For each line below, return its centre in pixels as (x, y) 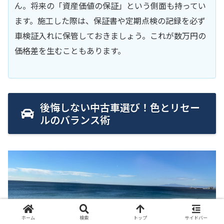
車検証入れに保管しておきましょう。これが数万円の (110, 35)
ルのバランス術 (75, 120)
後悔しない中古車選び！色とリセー (120, 107)
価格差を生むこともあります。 (70, 50)
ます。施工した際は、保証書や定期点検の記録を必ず (110, 20)
